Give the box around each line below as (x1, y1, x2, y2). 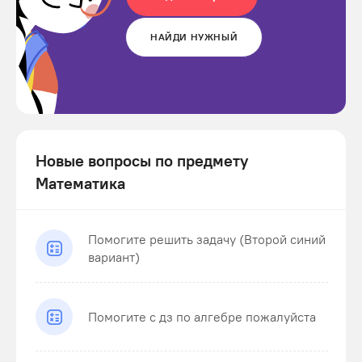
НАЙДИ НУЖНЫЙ (150, 31, 238, 43)
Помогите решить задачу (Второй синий (88, 231, 326, 247)
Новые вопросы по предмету (36, 150, 248, 170)
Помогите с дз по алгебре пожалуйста (88, 309, 316, 325)
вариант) (88, 249, 140, 265)
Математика (36, 173, 125, 193)
